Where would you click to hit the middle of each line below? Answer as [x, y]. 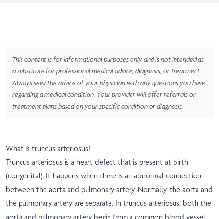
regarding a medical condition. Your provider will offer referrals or [104, 95]
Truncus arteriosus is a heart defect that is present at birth [97, 162]
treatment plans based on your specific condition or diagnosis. [98, 106]
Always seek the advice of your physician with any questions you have [109, 83]
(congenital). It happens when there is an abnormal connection [104, 176]
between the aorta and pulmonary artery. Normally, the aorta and [109, 190]
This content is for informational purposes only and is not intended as [108, 59]
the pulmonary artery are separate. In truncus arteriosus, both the [109, 203]
